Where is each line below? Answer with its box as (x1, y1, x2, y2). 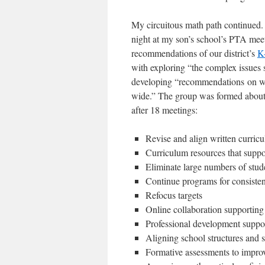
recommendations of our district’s (131, 47, 257, 59)
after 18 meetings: (131, 104, 198, 116)
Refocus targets (146, 189, 202, 201)
